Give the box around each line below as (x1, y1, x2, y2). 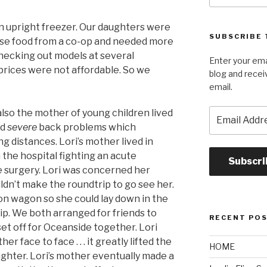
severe (7, 121, 37, 133)
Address (208, 119, 245, 130)
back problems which (37, 121, 136, 133)
